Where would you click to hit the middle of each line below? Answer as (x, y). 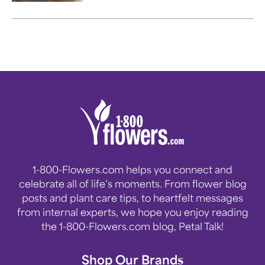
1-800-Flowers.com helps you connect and (132, 169)
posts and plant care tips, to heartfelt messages (132, 198)
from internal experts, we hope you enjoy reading (132, 212)
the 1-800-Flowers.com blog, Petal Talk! (132, 226)
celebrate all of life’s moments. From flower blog (132, 183)
